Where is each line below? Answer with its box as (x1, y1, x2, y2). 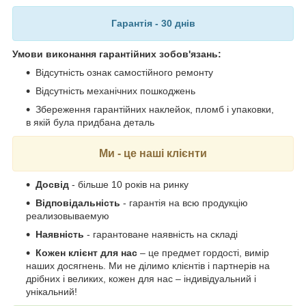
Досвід (36, 178, 69, 190)
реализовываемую (26, 210, 109, 221)
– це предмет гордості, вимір (137, 247, 269, 258)
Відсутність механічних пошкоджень (36, 85, 195, 96)
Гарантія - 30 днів (111, 17, 195, 29)
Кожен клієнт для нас (36, 247, 137, 258)
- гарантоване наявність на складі (84, 228, 238, 240)
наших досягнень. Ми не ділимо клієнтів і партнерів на (26, 260, 270, 271)
